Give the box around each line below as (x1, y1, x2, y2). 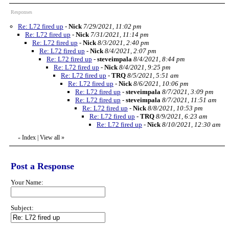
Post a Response (11, 161, 74, 171)
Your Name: (11, 178, 43, 186)
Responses (11, 9, 32, 15)
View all (40, 133, 60, 141)
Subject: (11, 203, 34, 212)
